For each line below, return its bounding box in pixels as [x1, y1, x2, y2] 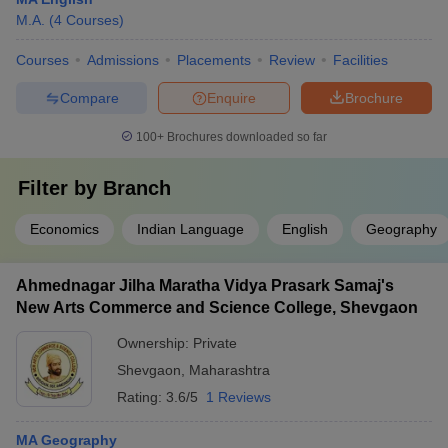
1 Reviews [206, 389, 271, 405]
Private [193, 335, 237, 351]
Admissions [87, 52, 159, 68]
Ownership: [117, 335, 193, 351]
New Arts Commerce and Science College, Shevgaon [16, 299, 418, 316]
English [282, 221, 328, 237]
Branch [103, 177, 171, 199]
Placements [177, 52, 251, 68]
